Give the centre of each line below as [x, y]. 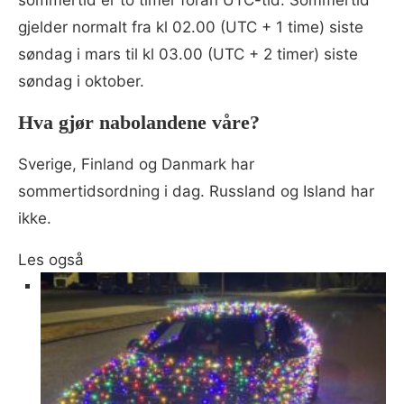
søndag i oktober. [81, 81]
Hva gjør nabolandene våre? [139, 122]
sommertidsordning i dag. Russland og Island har [196, 191]
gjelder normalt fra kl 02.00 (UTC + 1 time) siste [191, 27]
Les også [51, 259]
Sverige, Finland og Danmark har [136, 164]
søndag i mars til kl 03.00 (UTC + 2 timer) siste [188, 54]
